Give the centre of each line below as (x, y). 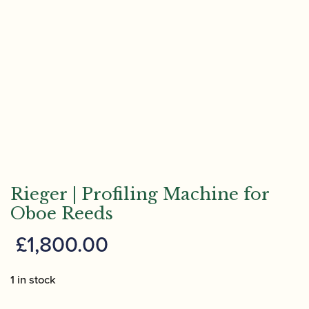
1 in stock (33, 279)
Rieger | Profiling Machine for (140, 194)
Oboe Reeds (62, 213)
